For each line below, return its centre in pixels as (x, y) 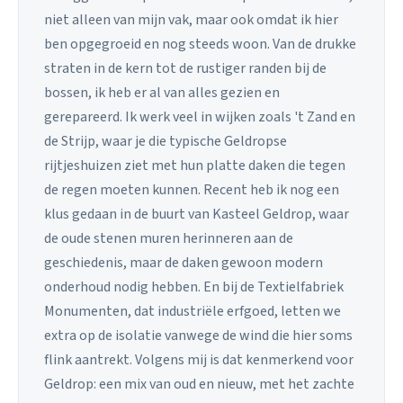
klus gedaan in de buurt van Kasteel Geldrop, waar (197, 215)
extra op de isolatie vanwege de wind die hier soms (198, 336)
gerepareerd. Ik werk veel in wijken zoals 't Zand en (200, 117)
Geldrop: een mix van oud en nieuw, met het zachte (199, 385)
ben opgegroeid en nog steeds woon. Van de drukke (200, 45)
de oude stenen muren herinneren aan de (169, 239)
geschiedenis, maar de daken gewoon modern (184, 263)
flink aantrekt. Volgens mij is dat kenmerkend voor (199, 360)
